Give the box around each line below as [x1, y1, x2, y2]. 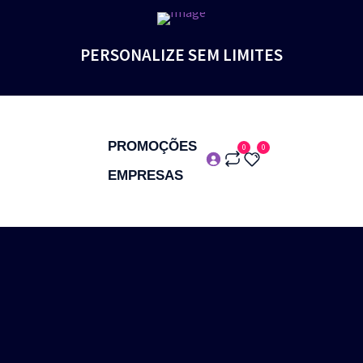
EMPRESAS [108, 168, 183, 183]
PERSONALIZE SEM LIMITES [80, 44, 283, 66]
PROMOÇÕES [108, 139, 197, 154]
